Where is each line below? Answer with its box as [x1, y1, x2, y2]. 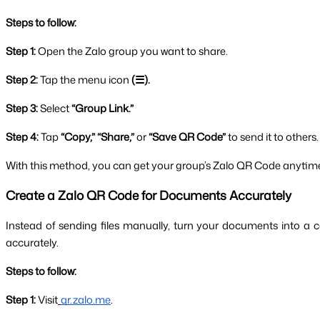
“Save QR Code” [146, 129, 226, 145]
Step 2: [6, 72, 40, 88]
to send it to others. [226, 129, 319, 145]
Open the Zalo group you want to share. [38, 44, 228, 59]
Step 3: [6, 101, 40, 116]
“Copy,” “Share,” [59, 129, 136, 145]
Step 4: [6, 129, 41, 145]
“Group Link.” [69, 101, 134, 116]
